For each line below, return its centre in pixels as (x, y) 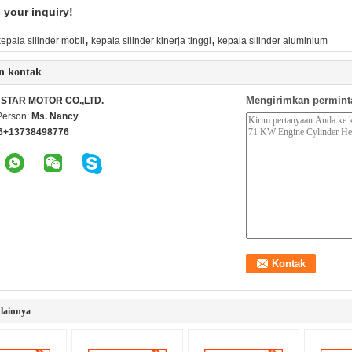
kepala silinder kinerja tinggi (151, 41)
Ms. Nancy (55, 116)
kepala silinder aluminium (273, 41)
